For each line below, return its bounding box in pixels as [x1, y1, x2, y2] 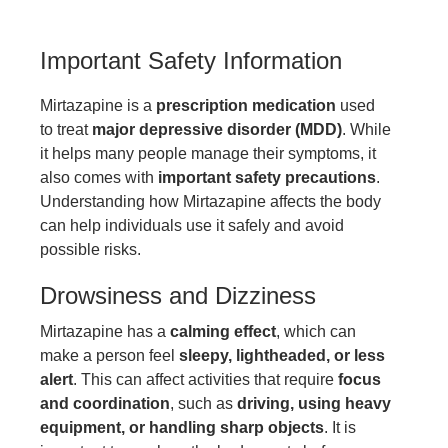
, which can [276, 322, 356, 340]
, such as [170, 394, 237, 412]
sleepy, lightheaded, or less [179, 346, 385, 364]
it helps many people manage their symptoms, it [40, 144, 376, 162]
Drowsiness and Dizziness [40, 281, 316, 309]
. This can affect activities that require [73, 370, 338, 388]
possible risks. [40, 240, 141, 258]
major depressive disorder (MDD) [92, 120, 342, 138]
